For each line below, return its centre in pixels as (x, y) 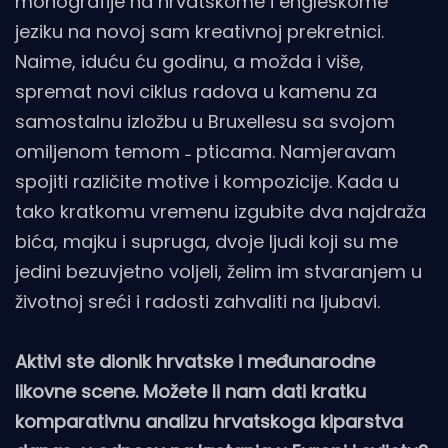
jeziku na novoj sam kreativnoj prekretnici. (199, 31)
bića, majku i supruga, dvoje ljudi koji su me (206, 241)
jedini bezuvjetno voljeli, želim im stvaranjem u (218, 271)
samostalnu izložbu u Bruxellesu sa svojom (205, 121)
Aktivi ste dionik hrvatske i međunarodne (195, 361)
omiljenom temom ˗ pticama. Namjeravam (205, 151)
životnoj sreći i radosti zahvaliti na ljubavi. (197, 301)
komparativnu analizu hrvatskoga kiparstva (209, 421)
